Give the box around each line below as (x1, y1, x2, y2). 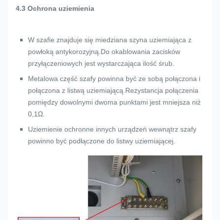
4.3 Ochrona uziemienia (16, 4, 94, 12)
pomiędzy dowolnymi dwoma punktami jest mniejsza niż (28, 98, 201, 106)
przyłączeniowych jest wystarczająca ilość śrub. (28, 59, 174, 67)
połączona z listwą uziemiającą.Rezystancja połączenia (28, 86, 198, 94)
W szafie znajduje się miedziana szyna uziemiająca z (28, 35, 192, 44)
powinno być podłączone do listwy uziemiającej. (28, 137, 175, 145)
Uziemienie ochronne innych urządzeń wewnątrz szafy (28, 125, 196, 133)
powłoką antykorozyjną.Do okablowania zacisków (28, 47, 180, 55)
